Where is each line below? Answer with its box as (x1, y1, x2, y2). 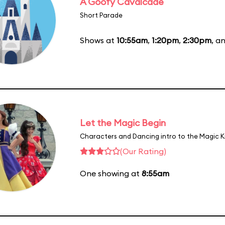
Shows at (80, 35, 117, 45)
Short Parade (80, 11, 123, 19)
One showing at (80, 168, 142, 178)
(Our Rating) (120, 146, 166, 156)
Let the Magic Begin (80, 117, 166, 129)
